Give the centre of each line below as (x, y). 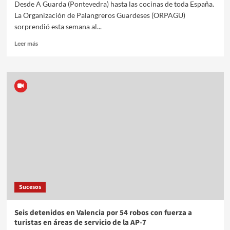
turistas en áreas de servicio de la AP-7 (80, 222)
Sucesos (30, 187)
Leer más (26, 43)
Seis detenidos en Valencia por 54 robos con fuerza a (103, 213)
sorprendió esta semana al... (58, 26)
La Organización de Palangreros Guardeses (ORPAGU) (100, 15)
